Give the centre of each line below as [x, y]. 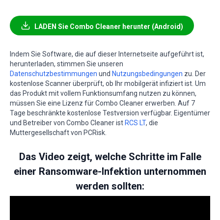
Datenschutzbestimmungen [54, 73]
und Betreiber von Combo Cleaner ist [67, 123]
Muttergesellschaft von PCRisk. [58, 132]
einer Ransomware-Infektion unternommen [110, 171]
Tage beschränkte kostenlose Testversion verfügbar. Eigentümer [110, 113]
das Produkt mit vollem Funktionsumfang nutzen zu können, [103, 93]
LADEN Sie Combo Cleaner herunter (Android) [109, 26]
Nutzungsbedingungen [147, 73]
